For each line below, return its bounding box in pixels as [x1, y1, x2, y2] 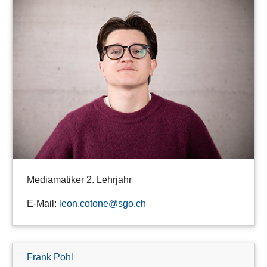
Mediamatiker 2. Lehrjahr [27, 174, 132, 185]
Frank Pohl [27, 252, 73, 262]
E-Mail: [27, 198, 59, 209]
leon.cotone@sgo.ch [59, 198, 146, 209]
